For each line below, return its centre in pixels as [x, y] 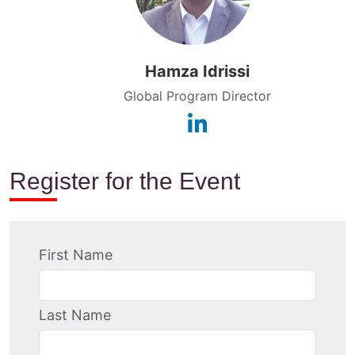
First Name [76, 254]
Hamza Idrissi [197, 71]
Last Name [75, 315]
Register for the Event [125, 181]
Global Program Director [197, 95]
